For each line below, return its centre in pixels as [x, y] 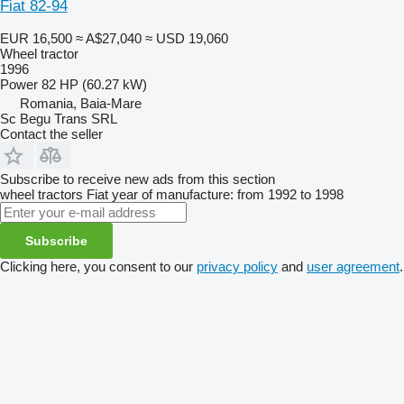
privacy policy [237, 266]
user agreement [353, 266]
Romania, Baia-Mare [81, 103]
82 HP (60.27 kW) [94, 84]
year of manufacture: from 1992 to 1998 [228, 194]
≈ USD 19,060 [187, 38]
